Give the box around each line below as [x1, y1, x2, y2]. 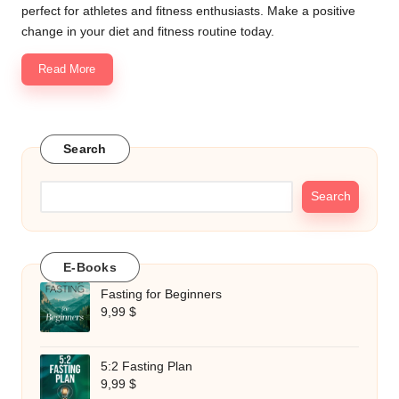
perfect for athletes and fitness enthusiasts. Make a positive [21, 4, 355, 19]
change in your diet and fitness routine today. [21, 25, 274, 39]
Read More [38, 62, 96, 77]
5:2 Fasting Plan [101, 359, 192, 373]
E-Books [63, 259, 117, 274]
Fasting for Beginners [101, 287, 222, 301]
